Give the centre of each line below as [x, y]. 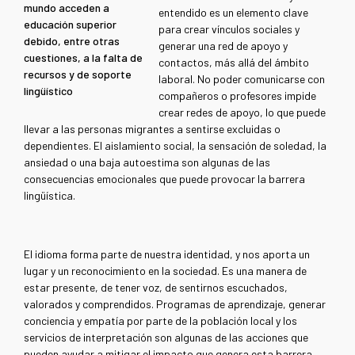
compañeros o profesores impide [238, 96]
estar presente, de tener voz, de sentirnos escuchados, [156, 288]
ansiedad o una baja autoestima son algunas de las [147, 162]
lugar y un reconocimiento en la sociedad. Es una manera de [165, 271]
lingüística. [51, 196]
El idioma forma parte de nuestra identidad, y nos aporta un [167, 254]
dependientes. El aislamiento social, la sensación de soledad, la [175, 146]
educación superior [70, 25]
